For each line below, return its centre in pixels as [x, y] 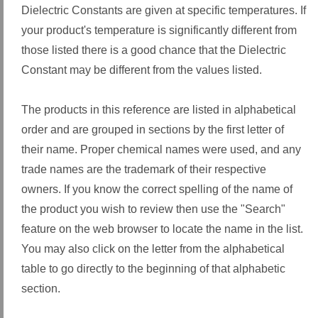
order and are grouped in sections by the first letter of [153, 130]
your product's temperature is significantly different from [159, 30]
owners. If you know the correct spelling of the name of [157, 189]
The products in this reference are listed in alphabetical [159, 110]
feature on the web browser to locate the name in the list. [162, 229]
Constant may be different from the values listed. [142, 70]
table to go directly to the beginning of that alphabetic [153, 269]
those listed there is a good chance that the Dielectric [154, 50]
